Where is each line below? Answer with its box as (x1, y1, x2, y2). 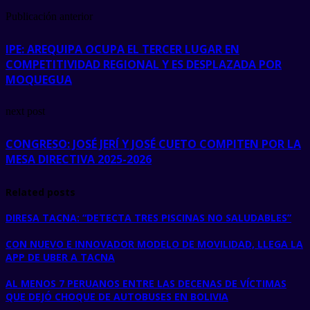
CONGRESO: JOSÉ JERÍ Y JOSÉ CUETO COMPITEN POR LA (6, 136, 301, 152)
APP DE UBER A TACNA (6, 250, 115, 264)
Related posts (6, 185, 75, 199)
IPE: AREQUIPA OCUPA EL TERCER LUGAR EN (6, 41, 239, 57)
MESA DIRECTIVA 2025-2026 (6, 151, 152, 167)
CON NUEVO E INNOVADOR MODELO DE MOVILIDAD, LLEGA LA (6, 237, 303, 250)
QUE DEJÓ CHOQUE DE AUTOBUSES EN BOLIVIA (6, 289, 228, 303)
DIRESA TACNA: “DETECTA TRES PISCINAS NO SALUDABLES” (6, 211, 291, 225)
